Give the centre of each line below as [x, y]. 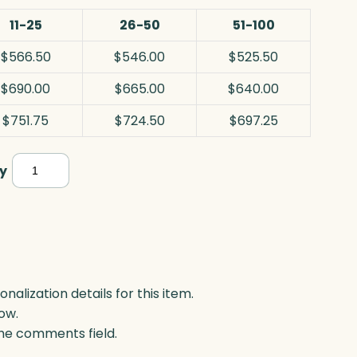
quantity [42, 267]
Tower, [34, 216]
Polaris [35, 165]
